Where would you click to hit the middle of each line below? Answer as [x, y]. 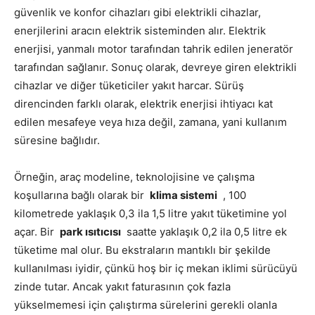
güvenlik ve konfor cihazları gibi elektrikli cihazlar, [137, 12]
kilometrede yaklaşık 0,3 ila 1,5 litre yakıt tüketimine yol [150, 213]
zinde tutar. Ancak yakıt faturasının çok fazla [122, 287]
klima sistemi [184, 195]
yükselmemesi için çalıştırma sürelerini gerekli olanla [146, 305]
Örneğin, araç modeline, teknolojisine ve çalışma [134, 177]
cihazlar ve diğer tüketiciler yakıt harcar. [114, 85]
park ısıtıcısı [90, 232]
